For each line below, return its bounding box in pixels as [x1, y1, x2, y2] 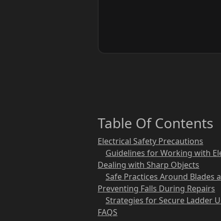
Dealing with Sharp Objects [98, 159, 199, 170]
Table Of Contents [98, 113, 213, 132]
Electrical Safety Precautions [98, 135, 203, 147]
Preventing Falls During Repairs [98, 183, 215, 194]
